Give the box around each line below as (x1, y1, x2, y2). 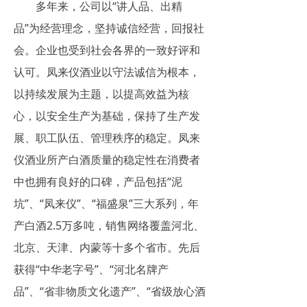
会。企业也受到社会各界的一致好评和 (14, 42, 200, 58)
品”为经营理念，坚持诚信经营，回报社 (14, 21, 204, 36)
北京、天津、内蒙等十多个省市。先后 (14, 240, 200, 256)
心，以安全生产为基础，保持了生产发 (14, 108, 200, 124)
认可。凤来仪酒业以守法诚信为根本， (14, 64, 200, 80)
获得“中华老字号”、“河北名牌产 (14, 262, 169, 278)
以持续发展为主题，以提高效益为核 (14, 86, 189, 102)
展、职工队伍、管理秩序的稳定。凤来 (14, 130, 200, 146)
